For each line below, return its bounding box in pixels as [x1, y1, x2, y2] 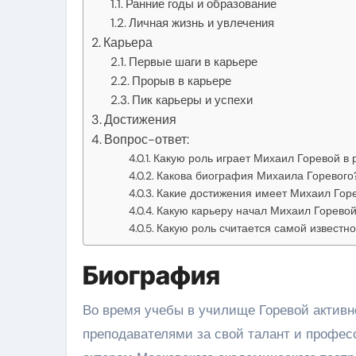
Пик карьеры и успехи [132, 91, 253, 108]
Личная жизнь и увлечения [129, 14, 275, 31]
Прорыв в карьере [132, 72, 232, 89]
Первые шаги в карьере [129, 53, 258, 70]
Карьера [103, 33, 153, 51]
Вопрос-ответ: [104, 130, 190, 148]
